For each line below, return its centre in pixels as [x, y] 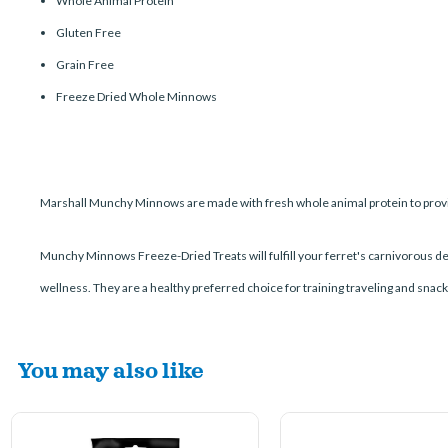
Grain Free [85, 64]
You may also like [110, 369]
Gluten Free [89, 32]
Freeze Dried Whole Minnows [137, 96]
